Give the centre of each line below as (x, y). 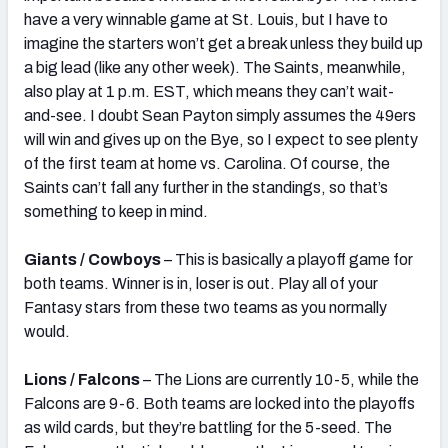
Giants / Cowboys (92, 259)
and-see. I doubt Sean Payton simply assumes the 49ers (220, 115)
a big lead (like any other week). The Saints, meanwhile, (215, 67)
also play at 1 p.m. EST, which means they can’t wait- (209, 91)
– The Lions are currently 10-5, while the (279, 379)
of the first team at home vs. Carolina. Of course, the (207, 163)
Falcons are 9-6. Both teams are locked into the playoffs (219, 403)
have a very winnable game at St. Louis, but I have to (206, 19)
